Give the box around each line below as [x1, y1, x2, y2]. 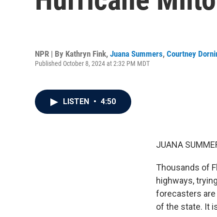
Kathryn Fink [65, 48, 106, 59]
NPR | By [35, 48, 65, 59]
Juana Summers [110, 48, 163, 59]
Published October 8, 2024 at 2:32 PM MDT [35, 59, 150, 67]
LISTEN [63, 97, 91, 106]
